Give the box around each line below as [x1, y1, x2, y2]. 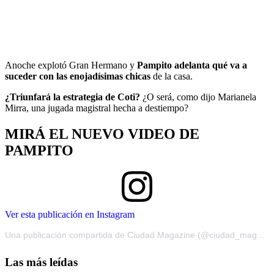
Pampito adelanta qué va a [137, 59, 247, 70]
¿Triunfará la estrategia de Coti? [5, 91, 143, 102]
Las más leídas [5, 256, 78, 269]
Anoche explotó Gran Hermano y [5, 59, 137, 70]
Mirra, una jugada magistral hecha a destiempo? [5, 102, 188, 113]
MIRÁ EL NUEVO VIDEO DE [5, 125, 199, 142]
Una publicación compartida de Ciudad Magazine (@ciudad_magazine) [257, 229, 265, 240]
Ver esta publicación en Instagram [5, 209, 135, 220]
